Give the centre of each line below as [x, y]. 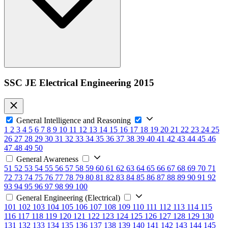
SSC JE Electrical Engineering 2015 [79, 83]
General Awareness [47, 159]
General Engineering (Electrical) [68, 197]
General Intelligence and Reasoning [74, 120]
